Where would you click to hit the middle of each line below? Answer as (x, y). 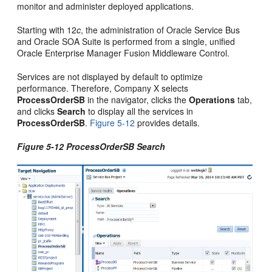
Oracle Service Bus (203, 30)
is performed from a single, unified (168, 42)
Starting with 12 (47, 30)
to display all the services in (140, 111)
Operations (212, 100)
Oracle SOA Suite (68, 42)
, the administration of (124, 30)
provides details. (168, 123)
